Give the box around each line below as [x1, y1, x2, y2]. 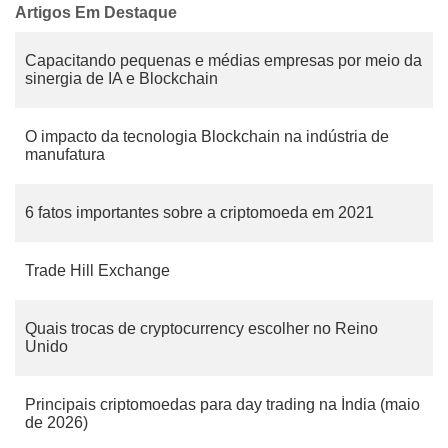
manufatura [25, 146, 105, 163]
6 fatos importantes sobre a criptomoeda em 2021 [25, 204, 374, 221]
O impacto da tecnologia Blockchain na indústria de [25, 128, 389, 145]
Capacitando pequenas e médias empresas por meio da [25, 52, 422, 69]
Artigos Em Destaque [15, 4, 177, 21]
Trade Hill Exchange [25, 262, 170, 279]
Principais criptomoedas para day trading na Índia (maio [25, 396, 420, 413]
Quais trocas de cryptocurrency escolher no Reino [25, 320, 378, 337]
